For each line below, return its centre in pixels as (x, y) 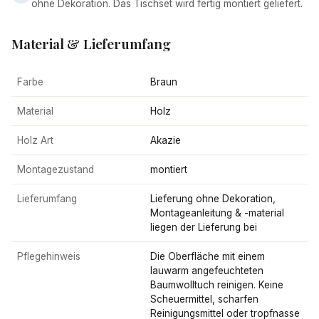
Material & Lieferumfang (91, 44)
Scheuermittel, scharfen (204, 299)
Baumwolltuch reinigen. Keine (217, 285)
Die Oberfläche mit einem (208, 257)
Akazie (166, 141)
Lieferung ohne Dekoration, (213, 199)
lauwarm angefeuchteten (207, 271)
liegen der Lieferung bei (204, 228)
